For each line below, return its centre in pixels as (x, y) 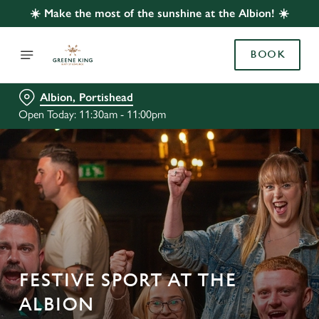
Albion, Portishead (87, 97)
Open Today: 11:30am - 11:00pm (92, 114)
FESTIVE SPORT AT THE (127, 281)
